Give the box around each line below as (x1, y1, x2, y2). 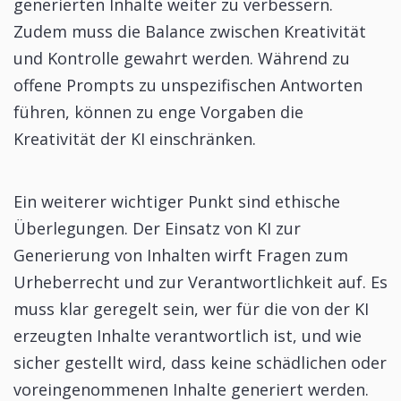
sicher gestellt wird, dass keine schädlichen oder (13, 352, 387, 374)
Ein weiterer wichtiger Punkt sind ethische (13, 191, 340, 213)
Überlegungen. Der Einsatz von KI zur (13, 218, 301, 240)
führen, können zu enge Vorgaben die (13, 101, 303, 124)
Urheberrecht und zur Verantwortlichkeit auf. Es (13, 271, 388, 294)
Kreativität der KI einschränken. (13, 128, 256, 150)
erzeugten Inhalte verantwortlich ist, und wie (13, 325, 362, 347)
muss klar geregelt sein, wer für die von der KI (13, 298, 369, 320)
